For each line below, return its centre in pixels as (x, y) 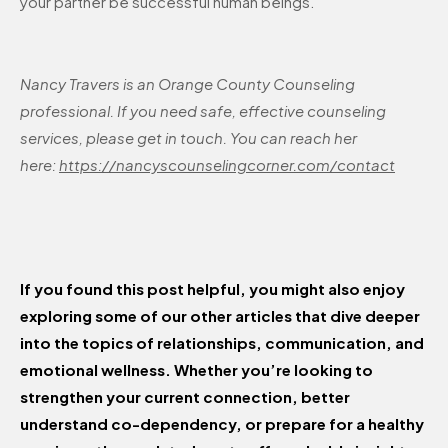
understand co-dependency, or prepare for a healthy (222, 424)
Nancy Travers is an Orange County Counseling (187, 84)
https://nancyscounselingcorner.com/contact (227, 165)
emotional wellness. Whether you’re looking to (196, 370)
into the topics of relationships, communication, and (222, 343)
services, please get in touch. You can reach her (188, 138)
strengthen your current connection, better (185, 397)
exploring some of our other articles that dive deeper (220, 316)
